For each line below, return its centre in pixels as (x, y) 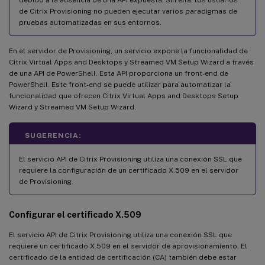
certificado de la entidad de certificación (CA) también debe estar (123, 257)
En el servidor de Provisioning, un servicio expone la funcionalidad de (128, 51)
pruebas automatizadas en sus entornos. (90, 22)
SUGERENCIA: (53, 135)
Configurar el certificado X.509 (75, 214)
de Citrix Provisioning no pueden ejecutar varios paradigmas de (128, 11)
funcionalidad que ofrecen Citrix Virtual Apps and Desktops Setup (124, 96)
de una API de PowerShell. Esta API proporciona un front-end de (119, 73)
